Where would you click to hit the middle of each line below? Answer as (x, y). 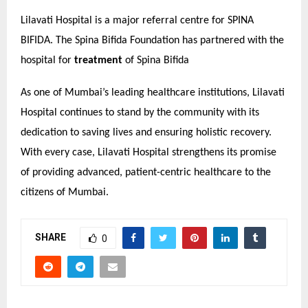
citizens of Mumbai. (65, 192)
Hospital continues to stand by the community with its (140, 113)
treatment (98, 60)
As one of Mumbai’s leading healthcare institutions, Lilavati (153, 93)
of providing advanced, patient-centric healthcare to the (146, 173)
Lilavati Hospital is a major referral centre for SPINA (137, 21)
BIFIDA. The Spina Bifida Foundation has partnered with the (152, 41)
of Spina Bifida (156, 60)
